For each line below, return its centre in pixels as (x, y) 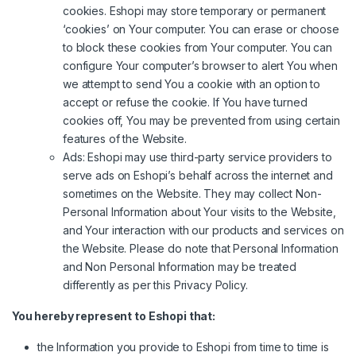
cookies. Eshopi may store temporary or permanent (195, 11)
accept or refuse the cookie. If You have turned (185, 103)
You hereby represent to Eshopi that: (114, 316)
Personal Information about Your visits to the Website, (199, 212)
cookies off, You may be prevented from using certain (201, 121)
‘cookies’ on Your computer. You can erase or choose (201, 29)
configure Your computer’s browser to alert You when (200, 66)
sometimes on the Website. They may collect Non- (192, 194)
